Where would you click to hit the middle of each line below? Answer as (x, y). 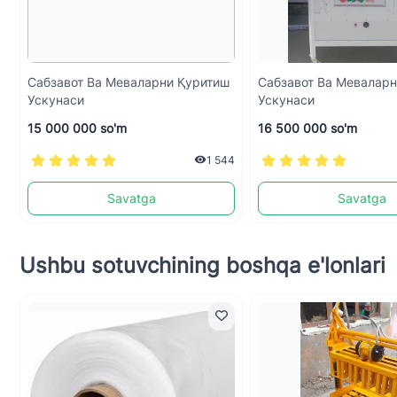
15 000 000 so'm (77, 128)
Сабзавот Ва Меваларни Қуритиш (128, 82)
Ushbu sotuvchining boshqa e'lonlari (202, 265)
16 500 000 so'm (307, 128)
